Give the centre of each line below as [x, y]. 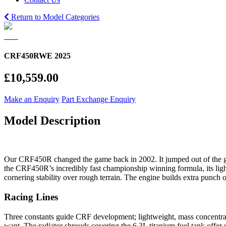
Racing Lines [31, 197]
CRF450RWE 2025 [37, 56]
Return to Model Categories [54, 17]
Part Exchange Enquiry [99, 99]
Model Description [52, 121]
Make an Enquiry [32, 99]
